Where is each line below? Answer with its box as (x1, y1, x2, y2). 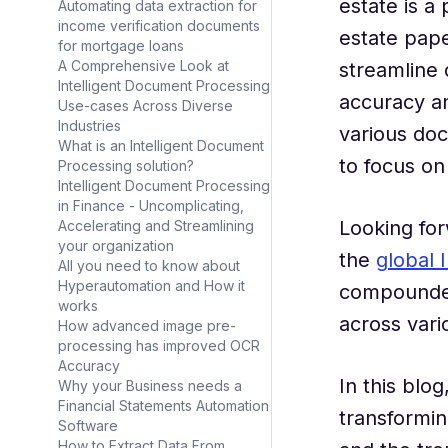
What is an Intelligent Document (58, 137, 264, 154)
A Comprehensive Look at (58, 57, 229, 74)
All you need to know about (58, 257, 240, 274)
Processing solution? (58, 157, 194, 174)
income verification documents (58, 17, 260, 34)
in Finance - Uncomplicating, (58, 197, 244, 214)
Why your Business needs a (58, 377, 242, 394)
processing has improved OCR (58, 337, 260, 354)
